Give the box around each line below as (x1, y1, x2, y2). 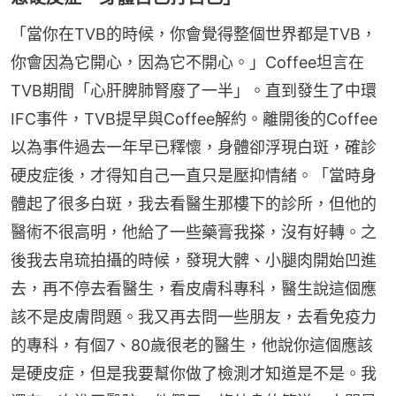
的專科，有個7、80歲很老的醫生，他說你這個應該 (11, 335, 373, 354)
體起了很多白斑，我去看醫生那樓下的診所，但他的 (11, 194, 377, 213)
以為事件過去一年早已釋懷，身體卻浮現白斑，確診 (11, 137, 377, 156)
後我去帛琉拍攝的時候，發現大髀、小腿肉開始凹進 (11, 250, 377, 270)
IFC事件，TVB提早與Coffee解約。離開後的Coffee (11, 109, 377, 128)
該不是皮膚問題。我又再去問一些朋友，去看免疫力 (11, 307, 377, 326)
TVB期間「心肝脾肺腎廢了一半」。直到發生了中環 (11, 80, 377, 100)
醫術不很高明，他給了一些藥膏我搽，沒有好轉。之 (11, 222, 377, 241)
